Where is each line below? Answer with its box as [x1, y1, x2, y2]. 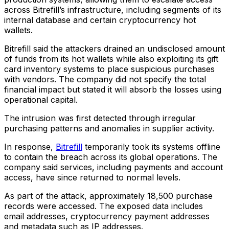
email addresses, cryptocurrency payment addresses [4, 211, 210, 221]
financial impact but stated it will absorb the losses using [4, 84, 221, 95]
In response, [4, 142, 56, 152]
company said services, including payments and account [4, 162, 223, 172]
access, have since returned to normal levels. [4, 172, 180, 182]
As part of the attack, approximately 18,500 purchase [4, 191, 213, 201]
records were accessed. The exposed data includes [4, 201, 203, 211]
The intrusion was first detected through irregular [4, 113, 196, 123]
